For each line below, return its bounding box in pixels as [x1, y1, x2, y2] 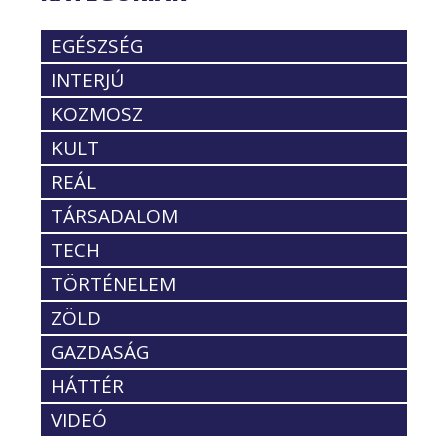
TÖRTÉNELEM [51, 270, 176, 297]
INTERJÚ [51, 66, 124, 93]
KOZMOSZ [51, 100, 143, 127]
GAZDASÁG [51, 338, 149, 365]
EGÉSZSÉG [51, 32, 143, 59]
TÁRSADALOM [51, 202, 178, 229]
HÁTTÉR [51, 372, 124, 399]
